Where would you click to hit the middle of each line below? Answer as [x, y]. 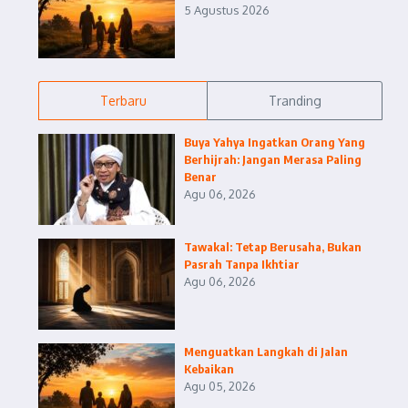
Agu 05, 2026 [220, 386]
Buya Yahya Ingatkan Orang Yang [275, 142]
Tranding [295, 101]
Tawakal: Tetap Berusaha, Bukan [273, 247]
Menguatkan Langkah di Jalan [266, 352]
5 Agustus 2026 [227, 10]
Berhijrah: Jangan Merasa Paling [273, 159]
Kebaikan [209, 369]
